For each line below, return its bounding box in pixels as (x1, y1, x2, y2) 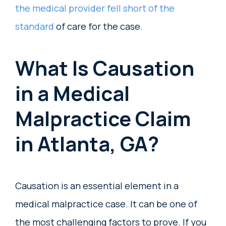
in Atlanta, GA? (15, 130, 159, 158)
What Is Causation (15, 54, 194, 82)
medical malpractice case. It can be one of (15, 198, 197, 210)
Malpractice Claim (15, 104, 191, 133)
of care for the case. (54, 20, 143, 33)
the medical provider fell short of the (15, 2, 175, 15)
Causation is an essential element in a (15, 180, 179, 192)
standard (15, 20, 54, 33)
